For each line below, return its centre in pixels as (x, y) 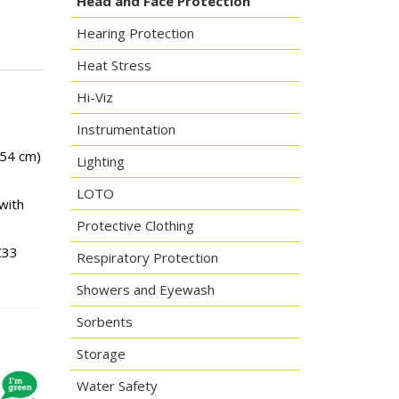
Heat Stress (114, 65)
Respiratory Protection (147, 257)
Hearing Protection (135, 33)
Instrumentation (126, 129)
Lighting (100, 161)
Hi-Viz (94, 97)
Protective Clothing (135, 225)
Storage (101, 354)
